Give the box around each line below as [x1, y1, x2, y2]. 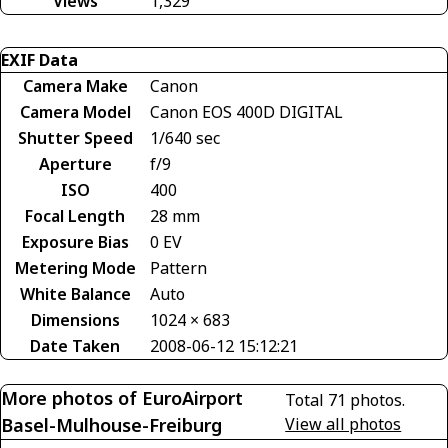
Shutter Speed [17, 126, 133, 149]
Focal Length [25, 204, 125, 227]
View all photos [285, 412, 402, 435]
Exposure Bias [21, 230, 129, 253]
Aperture [38, 152, 112, 175]
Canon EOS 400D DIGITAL [150, 100, 343, 123]
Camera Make [22, 74, 128, 97]
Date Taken [30, 334, 120, 357]
